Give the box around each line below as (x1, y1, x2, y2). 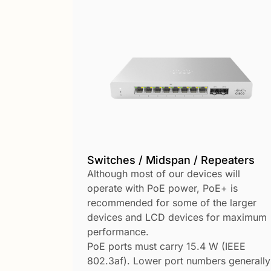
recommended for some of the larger (87, 197, 256, 209)
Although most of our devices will (87, 168, 240, 180)
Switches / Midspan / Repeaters (87, 154, 255, 167)
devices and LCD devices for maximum (87, 211, 267, 224)
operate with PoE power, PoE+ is (87, 182, 238, 195)
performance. (87, 226, 149, 238)
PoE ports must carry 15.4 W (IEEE (87, 240, 246, 253)
